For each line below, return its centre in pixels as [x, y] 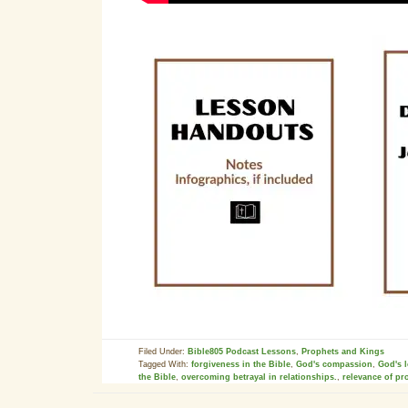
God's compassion [334, 364]
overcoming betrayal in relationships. [259, 377]
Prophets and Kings [343, 352]
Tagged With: [165, 364]
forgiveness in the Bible [241, 364]
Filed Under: [163, 352]
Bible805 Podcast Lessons [242, 352]
